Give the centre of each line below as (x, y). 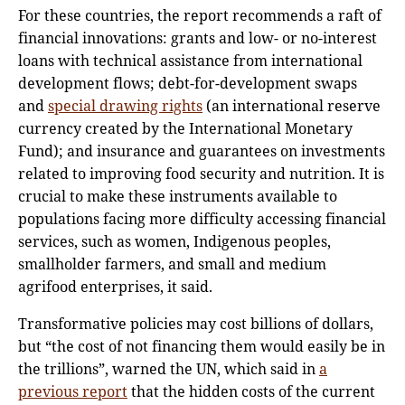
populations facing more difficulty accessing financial (202, 218)
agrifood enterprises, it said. (115, 286)
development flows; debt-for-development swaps (188, 83)
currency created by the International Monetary (185, 128)
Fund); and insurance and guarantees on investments (202, 151)
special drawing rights (125, 105)
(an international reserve (292, 105)
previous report (73, 391)
